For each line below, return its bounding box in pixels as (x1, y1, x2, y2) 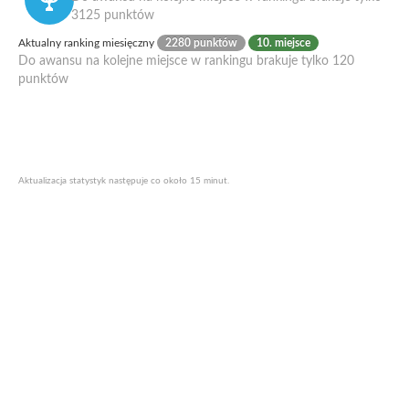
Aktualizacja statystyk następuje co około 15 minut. (18, 176, 229, 185)
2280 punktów (165, 37, 237, 48)
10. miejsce (257, 37, 310, 48)
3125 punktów (71, 9, 154, 22)
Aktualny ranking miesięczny (18, 37, 157, 48)
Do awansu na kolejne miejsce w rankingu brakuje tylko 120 (18, 55, 354, 68)
